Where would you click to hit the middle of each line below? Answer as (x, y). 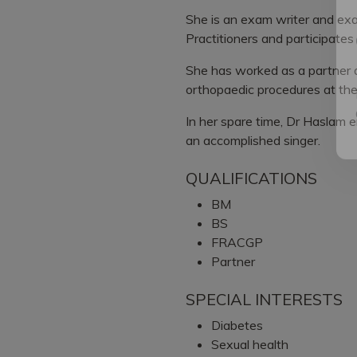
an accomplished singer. (253, 140)
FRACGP (237, 242)
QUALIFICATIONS (251, 178)
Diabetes (237, 325)
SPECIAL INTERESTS (264, 299)
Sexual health (250, 344)
